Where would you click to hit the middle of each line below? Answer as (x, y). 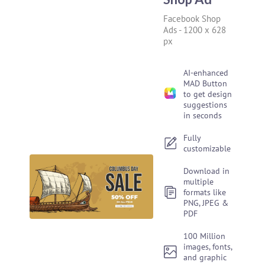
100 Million (205, 236)
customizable (207, 148)
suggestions (206, 105)
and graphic (205, 257)
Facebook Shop (192, 19)
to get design (208, 94)
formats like (205, 192)
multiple (199, 182)
